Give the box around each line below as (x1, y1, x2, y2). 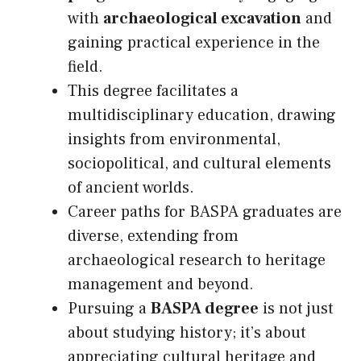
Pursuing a (68, 298, 151, 320)
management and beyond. (68, 274, 254, 296)
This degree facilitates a (68, 81, 239, 102)
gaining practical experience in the (68, 32, 320, 54)
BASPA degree (151, 298, 259, 320)
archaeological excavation (103, 8, 301, 30)
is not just (259, 298, 334, 320)
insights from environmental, (68, 129, 280, 151)
